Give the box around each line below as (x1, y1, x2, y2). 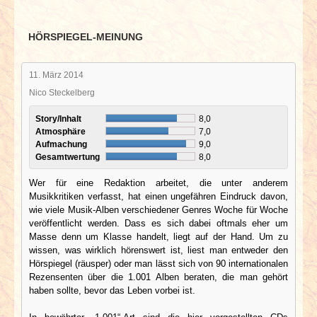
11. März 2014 (29, 69, 83, 79)
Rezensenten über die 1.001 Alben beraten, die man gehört (29, 271, 288, 282)
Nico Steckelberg (29, 87, 95, 97)
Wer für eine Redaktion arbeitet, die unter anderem (29, 177, 288, 188)
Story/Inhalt (35, 113, 83, 123)
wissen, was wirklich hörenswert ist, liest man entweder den (29, 244, 288, 255)
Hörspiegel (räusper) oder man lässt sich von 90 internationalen (29, 258, 288, 269)
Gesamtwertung (35, 151, 102, 161)
